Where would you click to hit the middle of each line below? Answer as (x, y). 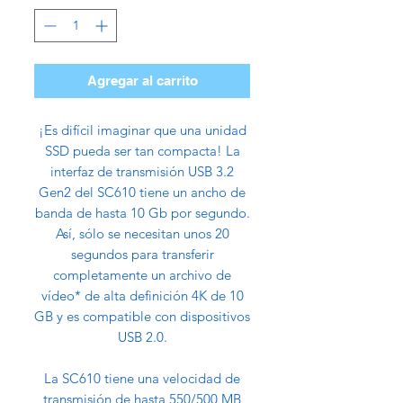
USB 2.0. (142, 337)
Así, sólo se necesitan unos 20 (142, 234)
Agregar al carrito (142, 81)
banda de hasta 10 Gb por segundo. (142, 213)
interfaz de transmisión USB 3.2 (142, 172)
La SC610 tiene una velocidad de (142, 379)
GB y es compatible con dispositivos (142, 317)
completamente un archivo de (142, 275)
